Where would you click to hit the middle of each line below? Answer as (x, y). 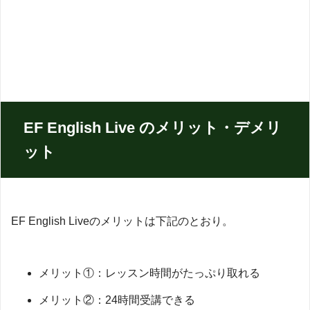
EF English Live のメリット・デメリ (153, 127)
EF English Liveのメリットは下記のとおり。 (122, 221)
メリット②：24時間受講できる (117, 300)
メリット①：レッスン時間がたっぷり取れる (149, 273)
